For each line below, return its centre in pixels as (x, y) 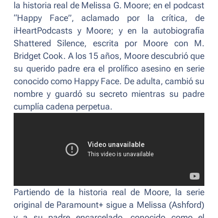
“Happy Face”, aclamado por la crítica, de (109, 18)
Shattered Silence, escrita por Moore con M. (109, 44)
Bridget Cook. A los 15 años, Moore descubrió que (109, 56)
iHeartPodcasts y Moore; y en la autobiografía (109, 31)
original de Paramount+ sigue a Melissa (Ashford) (109, 205)
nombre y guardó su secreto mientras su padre (109, 94)
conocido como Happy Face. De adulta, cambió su (109, 82)
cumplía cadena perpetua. (63, 107)
